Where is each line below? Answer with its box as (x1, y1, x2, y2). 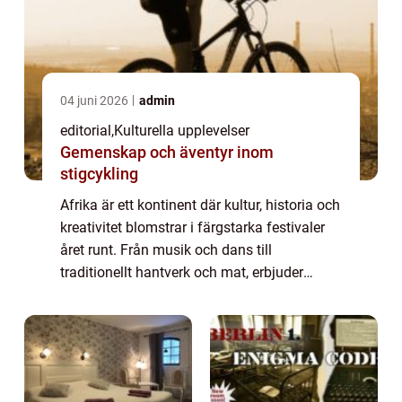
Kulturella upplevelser (114, 121, 249, 139)
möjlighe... (60, 308, 126, 326)
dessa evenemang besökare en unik (60, 285, 285, 303)
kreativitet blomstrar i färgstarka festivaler (60, 218, 325, 236)
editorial (60, 121, 111, 139)
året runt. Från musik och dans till (60, 240, 272, 258)
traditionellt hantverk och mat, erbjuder (60, 263, 303, 281)
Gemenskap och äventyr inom (60, 142, 274, 162)
